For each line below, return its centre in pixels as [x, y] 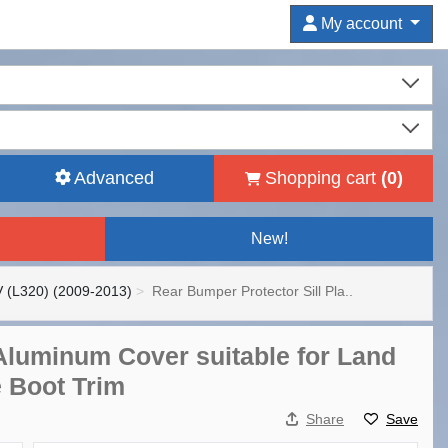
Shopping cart [322, 178]
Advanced [114, 178]
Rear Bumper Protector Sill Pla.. [252, 291]
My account [362, 23]
